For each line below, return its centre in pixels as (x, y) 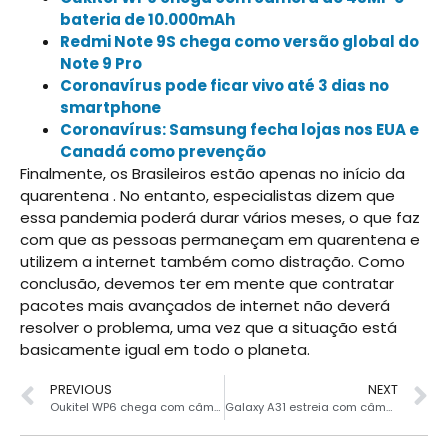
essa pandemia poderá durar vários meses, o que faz (220, 217)
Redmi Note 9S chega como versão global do (239, 41)
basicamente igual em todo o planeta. (165, 349)
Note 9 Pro (101, 63)
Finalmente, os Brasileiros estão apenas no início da (212, 173)
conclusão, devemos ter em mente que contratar (207, 283)
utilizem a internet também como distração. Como (212, 261)
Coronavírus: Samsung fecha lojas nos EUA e (239, 129)
